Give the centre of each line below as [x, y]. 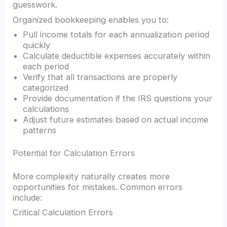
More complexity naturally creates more [91, 176]
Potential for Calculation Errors [74, 153]
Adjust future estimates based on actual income [116, 119]
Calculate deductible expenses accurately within [117, 55]
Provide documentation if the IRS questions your [118, 98]
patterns [40, 130]
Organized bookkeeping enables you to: [91, 20]
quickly [37, 45]
